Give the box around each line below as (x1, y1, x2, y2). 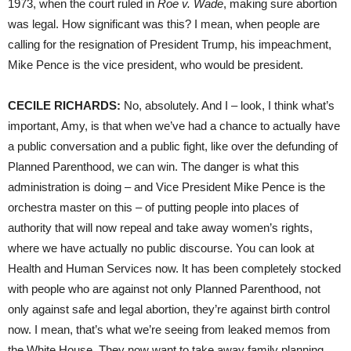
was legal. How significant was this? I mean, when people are (8, 16, 320, 31)
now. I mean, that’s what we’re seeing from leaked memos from (8, 322, 331, 336)
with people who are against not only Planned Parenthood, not (8, 281, 320, 295)
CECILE (8, 98, 51, 112)
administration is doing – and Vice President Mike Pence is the (8, 179, 325, 194)
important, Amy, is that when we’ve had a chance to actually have (8, 118, 340, 132)
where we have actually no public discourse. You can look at (8, 241, 314, 255)
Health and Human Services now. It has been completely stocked (8, 261, 341, 275)
